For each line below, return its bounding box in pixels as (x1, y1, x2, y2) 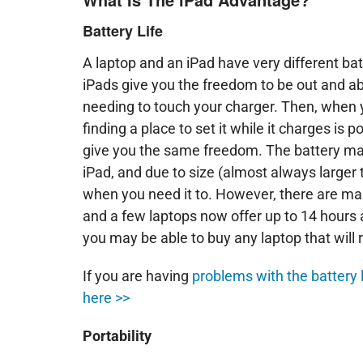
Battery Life (83, 20, 163, 41)
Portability (83, 327, 152, 344)
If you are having (83, 267, 192, 284)
